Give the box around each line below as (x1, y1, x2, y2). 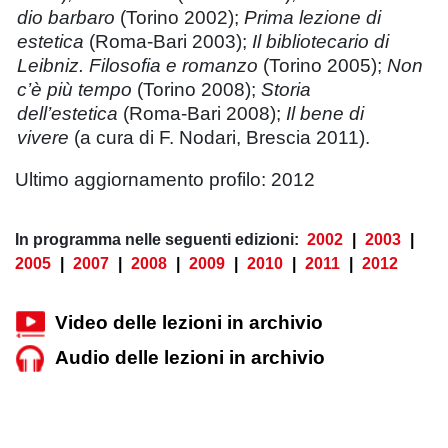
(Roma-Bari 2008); (118, 102, 286, 124)
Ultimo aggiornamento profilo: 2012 (15, 168, 315, 190)
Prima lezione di (244, 6, 381, 28)
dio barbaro (17, 6, 115, 28)
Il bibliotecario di (252, 30, 389, 52)
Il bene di (286, 102, 364, 124)
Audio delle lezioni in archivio (55, 346, 325, 368)
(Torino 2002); (115, 6, 244, 28)
